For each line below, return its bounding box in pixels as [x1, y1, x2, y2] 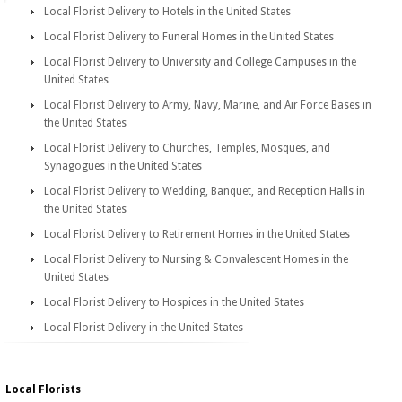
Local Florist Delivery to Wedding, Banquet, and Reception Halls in [44, 185, 365, 197]
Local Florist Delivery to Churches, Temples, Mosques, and [44, 142, 330, 154]
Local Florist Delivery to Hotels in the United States [44, 5, 291, 18]
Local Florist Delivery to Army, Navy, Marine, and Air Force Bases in [44, 99, 371, 111]
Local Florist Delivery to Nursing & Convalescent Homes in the [44, 253, 348, 266]
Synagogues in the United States [44, 160, 202, 172]
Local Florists [5, 383, 81, 396]
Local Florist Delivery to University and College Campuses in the [44, 56, 356, 68]
